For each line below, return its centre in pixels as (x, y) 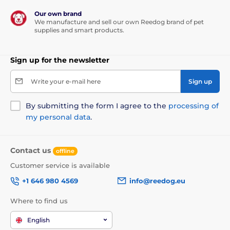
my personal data (58, 117)
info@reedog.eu (157, 181)
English (39, 220)
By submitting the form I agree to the (97, 106)
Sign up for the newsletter (60, 60)
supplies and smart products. (79, 30)
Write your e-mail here (66, 81)
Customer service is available (60, 165)
